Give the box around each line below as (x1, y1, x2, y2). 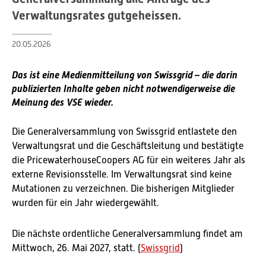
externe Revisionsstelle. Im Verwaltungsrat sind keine (12, 169, 232, 180)
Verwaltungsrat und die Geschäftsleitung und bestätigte (12, 141, 243, 151)
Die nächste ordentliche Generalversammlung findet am (12, 229, 243, 239)
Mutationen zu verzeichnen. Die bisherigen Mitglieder (12, 183, 235, 194)
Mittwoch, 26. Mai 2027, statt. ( (12, 243, 141, 254)
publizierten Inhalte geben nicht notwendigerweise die (12, 83, 235, 94)
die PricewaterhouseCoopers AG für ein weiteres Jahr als (12, 155, 245, 166)
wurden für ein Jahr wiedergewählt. (12, 198, 159, 208)
